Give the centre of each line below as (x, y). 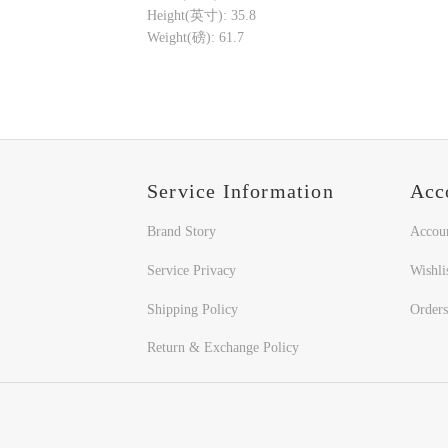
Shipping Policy (192, 309)
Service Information (240, 191)
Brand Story (181, 232)
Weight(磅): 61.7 (195, 38)
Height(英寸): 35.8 (201, 16)
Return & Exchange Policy (223, 348)
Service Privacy (191, 270)
